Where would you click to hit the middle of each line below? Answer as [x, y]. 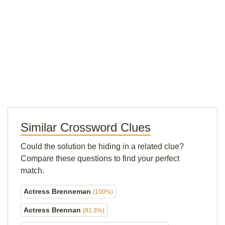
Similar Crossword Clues [86, 127]
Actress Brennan [53, 210]
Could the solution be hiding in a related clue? [102, 146]
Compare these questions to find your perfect [100, 158]
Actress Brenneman [58, 191]
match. [32, 171]
